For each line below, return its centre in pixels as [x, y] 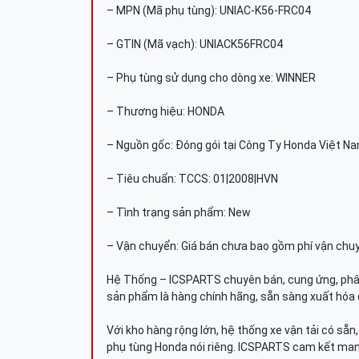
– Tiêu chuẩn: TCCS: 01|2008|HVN [192, 179]
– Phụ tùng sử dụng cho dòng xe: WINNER [211, 78]
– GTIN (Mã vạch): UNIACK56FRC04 [195, 44]
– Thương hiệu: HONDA [165, 111]
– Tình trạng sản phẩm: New [179, 212]
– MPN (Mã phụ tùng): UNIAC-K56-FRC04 [209, 10]
